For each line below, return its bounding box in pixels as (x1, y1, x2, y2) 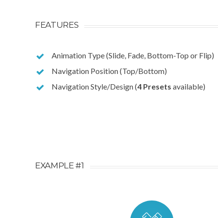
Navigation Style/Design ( (52, 82, 137, 91)
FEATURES (35, 20, 79, 30)
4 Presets (137, 82, 171, 91)
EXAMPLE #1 (35, 161, 84, 170)
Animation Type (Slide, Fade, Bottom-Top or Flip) (52, 51, 214, 60)
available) (171, 82, 205, 91)
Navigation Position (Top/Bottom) (52, 66, 167, 75)
